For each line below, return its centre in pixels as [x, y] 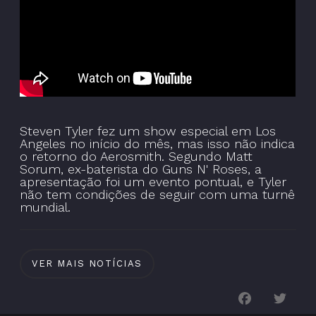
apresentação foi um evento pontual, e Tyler [153, 181]
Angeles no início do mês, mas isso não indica [158, 143]
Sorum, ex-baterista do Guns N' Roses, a [141, 169]
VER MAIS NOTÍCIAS [87, 263]
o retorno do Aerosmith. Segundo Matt [136, 156]
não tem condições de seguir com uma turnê [158, 194]
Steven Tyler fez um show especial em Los [148, 130]
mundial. [45, 207]
